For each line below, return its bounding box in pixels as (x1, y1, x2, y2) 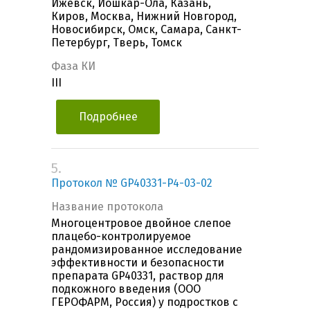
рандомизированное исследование (51, 243, 242, 257)
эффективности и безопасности (51, 256, 224, 270)
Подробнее (78, 110, 138, 124)
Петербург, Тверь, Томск (51, 36, 182, 50)
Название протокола (51, 200, 163, 214)
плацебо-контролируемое (51, 230, 191, 244)
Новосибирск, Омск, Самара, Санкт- (51, 23, 241, 37)
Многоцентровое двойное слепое (51, 217, 231, 230)
